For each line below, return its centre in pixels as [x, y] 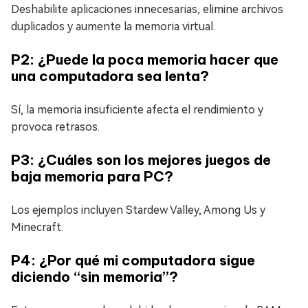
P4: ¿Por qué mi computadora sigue [133, 261]
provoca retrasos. [55, 127]
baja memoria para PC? [92, 177]
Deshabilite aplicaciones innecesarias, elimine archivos [147, 10]
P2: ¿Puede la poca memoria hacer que [145, 60]
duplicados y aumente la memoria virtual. [113, 27]
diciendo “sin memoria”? [95, 277]
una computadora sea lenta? [110, 76]
